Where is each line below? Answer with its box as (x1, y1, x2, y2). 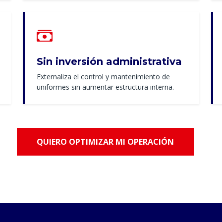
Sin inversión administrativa (37, 55, 182, 68)
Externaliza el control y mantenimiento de (37, 72, 170, 82)
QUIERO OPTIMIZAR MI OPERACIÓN (36, 136, 174, 148)
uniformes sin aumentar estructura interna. (37, 82, 174, 92)
